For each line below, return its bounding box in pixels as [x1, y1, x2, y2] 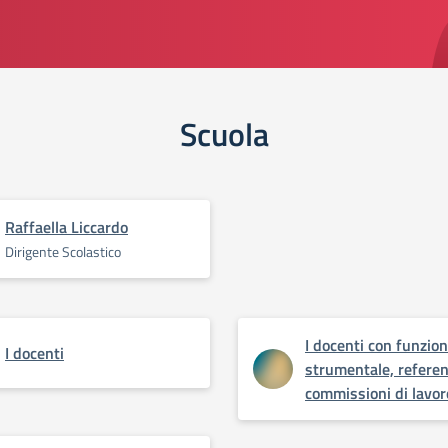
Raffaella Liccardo [5, 215, 128, 239]
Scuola [179, 110, 269, 158]
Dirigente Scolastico [5, 241, 121, 262]
